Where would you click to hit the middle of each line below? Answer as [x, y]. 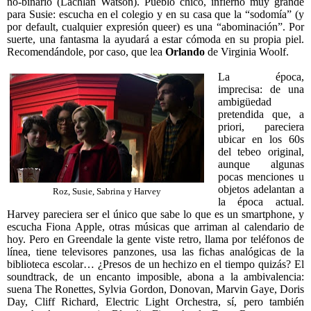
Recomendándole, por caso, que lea [86, 52]
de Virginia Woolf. [247, 52]
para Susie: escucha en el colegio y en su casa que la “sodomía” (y [155, 15]
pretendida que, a [261, 115]
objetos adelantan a [261, 190]
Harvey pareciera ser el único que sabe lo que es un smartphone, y [155, 215]
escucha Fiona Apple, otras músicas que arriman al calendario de [155, 227]
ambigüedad [244, 102]
